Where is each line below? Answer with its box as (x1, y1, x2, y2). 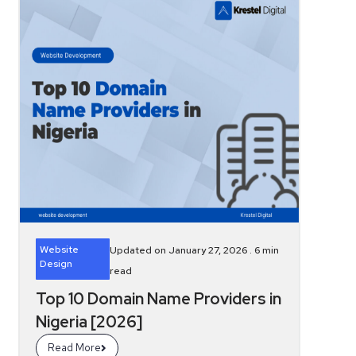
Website (40, 243, 79, 256)
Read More (48, 341, 102, 354)
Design (40, 257, 73, 270)
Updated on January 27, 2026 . (109, 244, 254, 257)
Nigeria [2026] (36, 311, 143, 332)
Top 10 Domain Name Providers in (36, 288, 282, 309)
